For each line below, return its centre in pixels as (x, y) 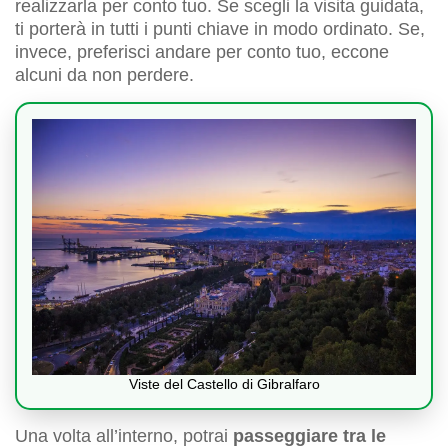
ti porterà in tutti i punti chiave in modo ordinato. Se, (220, 28)
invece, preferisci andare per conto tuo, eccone (202, 51)
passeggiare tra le (309, 435)
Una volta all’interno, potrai (124, 435)
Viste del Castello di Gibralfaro (224, 383)
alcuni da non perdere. (104, 74)
